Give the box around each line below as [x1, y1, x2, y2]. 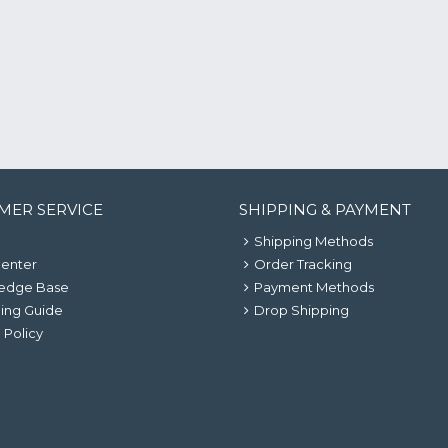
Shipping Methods [254, 233, 373, 249]
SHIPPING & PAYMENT [239, 200, 411, 219]
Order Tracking [254, 256, 352, 272]
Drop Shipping [254, 302, 349, 318]
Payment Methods [254, 279, 374, 295]
